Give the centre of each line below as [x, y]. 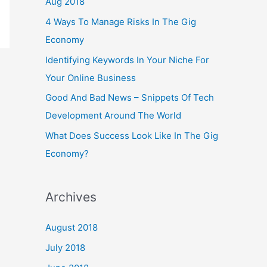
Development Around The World [113, 116]
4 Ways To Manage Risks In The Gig [121, 21]
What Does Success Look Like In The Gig [132, 136]
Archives [71, 197]
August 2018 [72, 228]
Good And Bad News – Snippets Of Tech [130, 98]
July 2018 [65, 247]
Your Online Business [91, 77]
